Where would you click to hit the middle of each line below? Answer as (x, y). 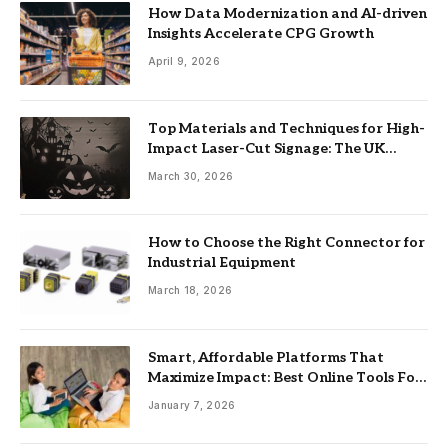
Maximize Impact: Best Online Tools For (285, 377)
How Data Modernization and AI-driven (287, 14)
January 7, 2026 (192, 404)
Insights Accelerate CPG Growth (261, 34)
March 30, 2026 (191, 175)
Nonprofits (186, 397)
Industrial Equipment (222, 263)
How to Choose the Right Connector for (286, 243)
